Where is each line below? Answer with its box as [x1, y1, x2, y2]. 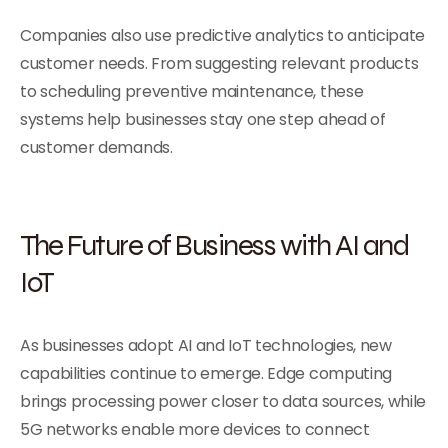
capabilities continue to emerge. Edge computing [20, 362, 392, 385]
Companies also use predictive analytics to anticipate [20, 24, 426, 47]
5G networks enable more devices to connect [20, 418, 370, 441]
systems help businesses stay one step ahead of [20, 108, 386, 131]
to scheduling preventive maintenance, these [20, 80, 364, 103]
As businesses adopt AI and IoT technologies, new [20, 334, 392, 357]
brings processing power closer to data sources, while [20, 390, 427, 413]
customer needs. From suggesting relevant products [20, 52, 419, 75]
